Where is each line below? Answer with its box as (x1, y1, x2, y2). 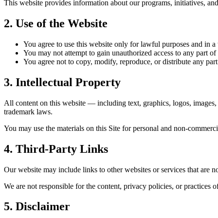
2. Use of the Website (4, 17, 108, 30)
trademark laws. (4, 107, 53, 116)
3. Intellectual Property (4, 75, 121, 89)
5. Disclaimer (4, 200, 70, 213)
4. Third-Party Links (4, 142, 108, 155)
